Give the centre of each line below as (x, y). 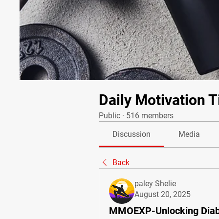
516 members (150, 116)
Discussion (132, 134)
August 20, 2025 (163, 194)
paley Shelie (155, 184)
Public (109, 116)
